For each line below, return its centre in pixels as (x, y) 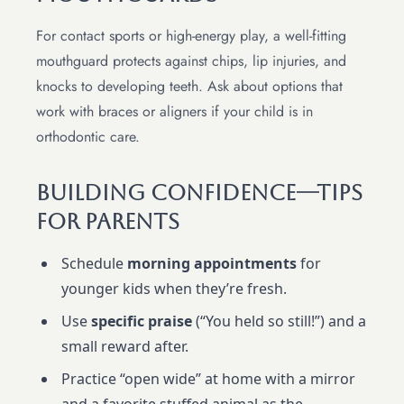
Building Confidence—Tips (199, 193)
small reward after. (125, 347)
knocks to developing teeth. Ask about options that (189, 87)
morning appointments (212, 264)
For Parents (108, 222)
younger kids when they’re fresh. (174, 289)
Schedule (94, 264)
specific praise (142, 321)
